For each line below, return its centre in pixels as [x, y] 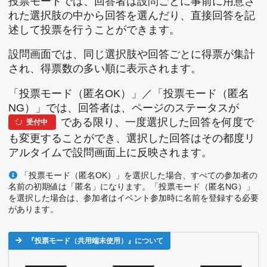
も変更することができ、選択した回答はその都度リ [132, 138]
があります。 [33, 209]
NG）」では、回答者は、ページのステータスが [124, 108]
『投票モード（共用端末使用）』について [95, 241]
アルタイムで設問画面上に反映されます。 [110, 152]
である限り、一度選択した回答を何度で [156, 122]
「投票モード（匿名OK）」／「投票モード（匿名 [129, 93]
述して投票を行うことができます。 [94, 30]
